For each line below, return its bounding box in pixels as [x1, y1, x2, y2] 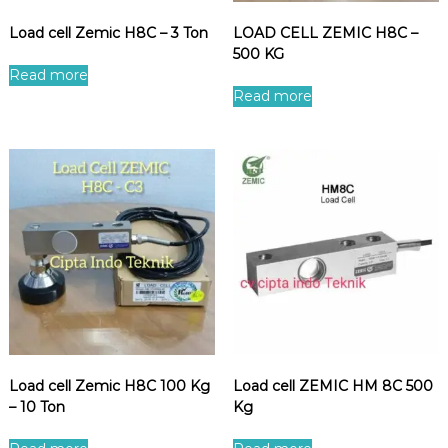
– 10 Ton [8, 398, 65, 417]
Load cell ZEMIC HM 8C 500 [232, 377, 433, 396]
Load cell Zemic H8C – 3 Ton [8, 24, 208, 42]
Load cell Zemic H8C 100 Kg [8, 377, 210, 396]
